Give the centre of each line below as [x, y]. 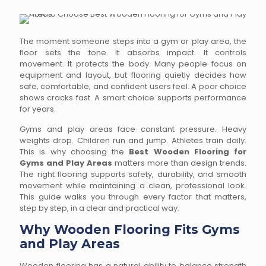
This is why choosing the [75, 152]
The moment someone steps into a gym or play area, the [133, 41]
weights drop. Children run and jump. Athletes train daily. [133, 140]
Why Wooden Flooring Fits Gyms [130, 229]
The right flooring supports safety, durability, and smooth [133, 174]
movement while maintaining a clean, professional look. [133, 186]
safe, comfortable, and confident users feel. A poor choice [133, 86]
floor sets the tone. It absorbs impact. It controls [133, 53]
